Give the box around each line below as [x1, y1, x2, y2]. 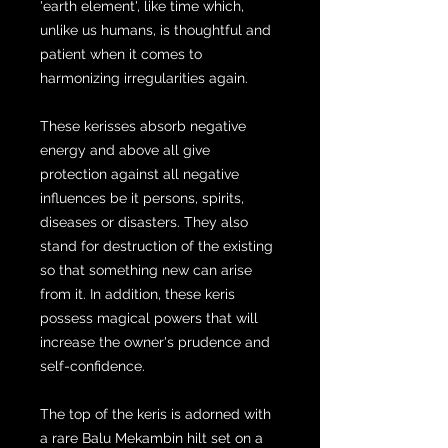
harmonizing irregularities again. [40, 69, 248, 86]
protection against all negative [40, 165, 239, 182]
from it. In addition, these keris [40, 285, 235, 302]
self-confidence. [40, 357, 145, 374]
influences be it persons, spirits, [40, 189, 244, 206]
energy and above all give [40, 141, 210, 158]
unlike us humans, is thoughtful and [40, 21, 271, 38]
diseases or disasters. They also [40, 213, 248, 230]
